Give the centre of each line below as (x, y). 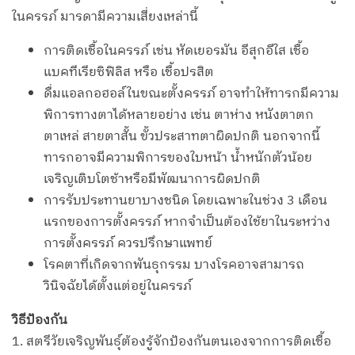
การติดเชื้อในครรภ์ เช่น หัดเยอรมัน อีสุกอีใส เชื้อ (176, 52)
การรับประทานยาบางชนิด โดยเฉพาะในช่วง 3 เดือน (185, 201)
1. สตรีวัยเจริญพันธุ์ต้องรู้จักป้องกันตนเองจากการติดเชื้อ (172, 342)
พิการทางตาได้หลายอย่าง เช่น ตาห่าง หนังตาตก (179, 116)
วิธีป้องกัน (40, 321)
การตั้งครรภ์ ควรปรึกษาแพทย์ (128, 244)
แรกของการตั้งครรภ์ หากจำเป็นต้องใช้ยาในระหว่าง (187, 223)
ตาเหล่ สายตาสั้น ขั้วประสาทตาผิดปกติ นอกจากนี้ (182, 137)
